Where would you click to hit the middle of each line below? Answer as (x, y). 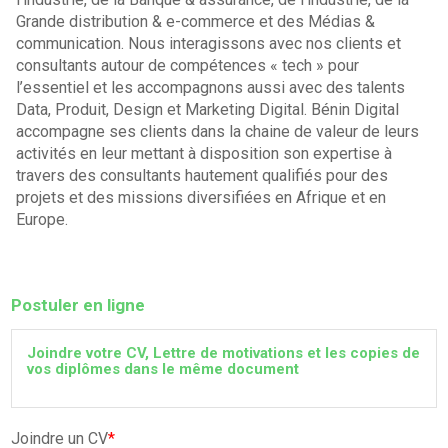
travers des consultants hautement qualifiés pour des (202, 175)
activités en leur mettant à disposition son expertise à (204, 153)
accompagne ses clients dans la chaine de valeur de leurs (218, 131)
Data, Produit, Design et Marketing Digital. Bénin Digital (208, 109)
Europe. (42, 219)
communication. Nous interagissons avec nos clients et (209, 43)
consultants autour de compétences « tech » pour (188, 65)
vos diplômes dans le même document (163, 369)
